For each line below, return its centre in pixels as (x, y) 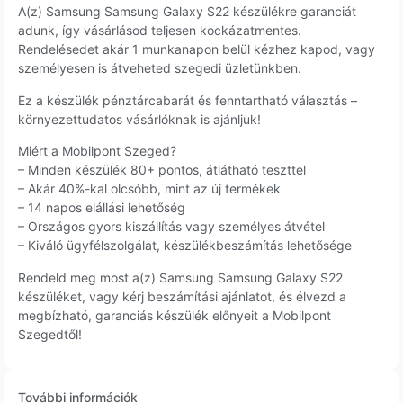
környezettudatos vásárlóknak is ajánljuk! (139, 119)
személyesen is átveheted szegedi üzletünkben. (160, 68)
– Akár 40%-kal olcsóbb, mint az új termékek (149, 189)
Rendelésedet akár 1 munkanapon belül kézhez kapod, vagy (197, 49)
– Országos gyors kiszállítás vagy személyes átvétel (171, 227)
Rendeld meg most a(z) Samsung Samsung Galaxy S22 (180, 277)
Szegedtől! (50, 334)
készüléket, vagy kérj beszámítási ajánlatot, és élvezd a (182, 296)
